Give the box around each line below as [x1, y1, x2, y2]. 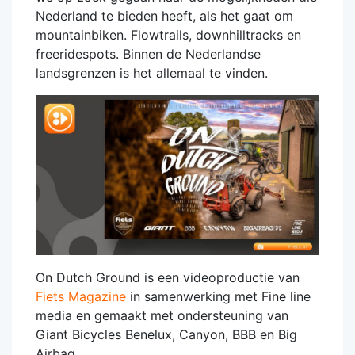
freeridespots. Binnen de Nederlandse [36, 46, 261, 62]
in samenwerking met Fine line [126, 288, 311, 304]
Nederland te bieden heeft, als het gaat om [36, 8, 293, 24]
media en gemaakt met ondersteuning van [36, 307, 288, 323]
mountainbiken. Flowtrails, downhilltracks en [36, 27, 301, 43]
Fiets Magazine [36, 288, 126, 304]
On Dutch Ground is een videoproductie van [36, 269, 300, 285]
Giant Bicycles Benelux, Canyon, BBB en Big [36, 326, 297, 342]
